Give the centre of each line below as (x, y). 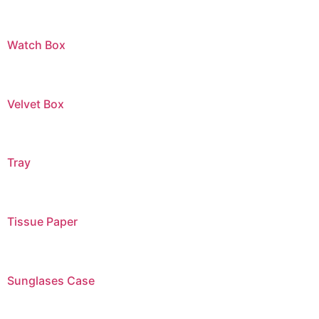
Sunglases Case (51, 281)
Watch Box (36, 45)
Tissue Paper (42, 222)
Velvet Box (36, 104)
